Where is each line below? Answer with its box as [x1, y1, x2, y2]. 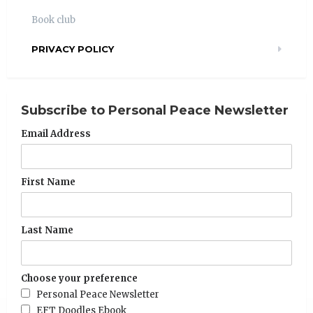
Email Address [21, 127, 91, 140]
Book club [31, 13, 75, 26]
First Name [21, 175, 75, 188]
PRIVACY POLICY [31, 43, 114, 54]
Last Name [21, 224, 73, 236]
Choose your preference [21, 272, 138, 284]
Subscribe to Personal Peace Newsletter [21, 102, 289, 118]
